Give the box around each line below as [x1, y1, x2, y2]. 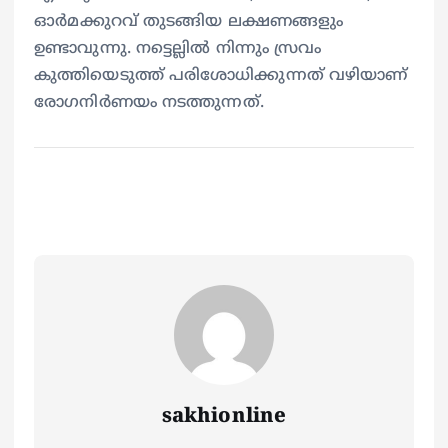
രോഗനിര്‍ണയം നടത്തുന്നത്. [34, 92, 264, 113]
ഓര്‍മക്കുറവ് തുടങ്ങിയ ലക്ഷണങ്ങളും [34, 11, 344, 32]
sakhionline [161, 404, 287, 430]
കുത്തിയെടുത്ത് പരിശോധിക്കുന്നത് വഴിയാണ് [34, 65, 408, 86]
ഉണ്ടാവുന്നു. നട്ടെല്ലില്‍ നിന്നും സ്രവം [34, 38, 322, 59]
